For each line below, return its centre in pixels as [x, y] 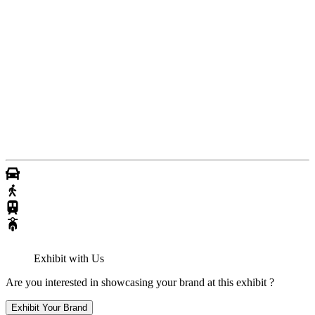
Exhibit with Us [69, 259]
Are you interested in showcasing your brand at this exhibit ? [140, 283]
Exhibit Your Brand [49, 308]
